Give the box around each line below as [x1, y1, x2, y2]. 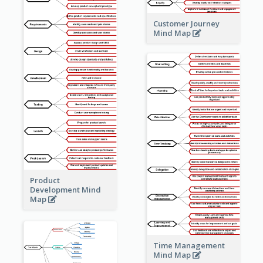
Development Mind [29, 184, 101, 195]
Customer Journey [153, 18, 220, 29]
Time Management [153, 240, 225, 251]
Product [29, 175, 60, 186]
